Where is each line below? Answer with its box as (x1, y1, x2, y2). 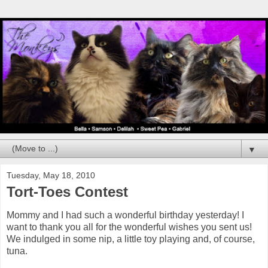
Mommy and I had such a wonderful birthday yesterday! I (7, 210, 244, 221)
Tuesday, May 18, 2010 (7, 170, 95, 180)
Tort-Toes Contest (7, 183, 128, 200)
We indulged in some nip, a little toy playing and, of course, (7, 234, 255, 245)
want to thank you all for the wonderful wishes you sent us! (7, 222, 252, 233)
